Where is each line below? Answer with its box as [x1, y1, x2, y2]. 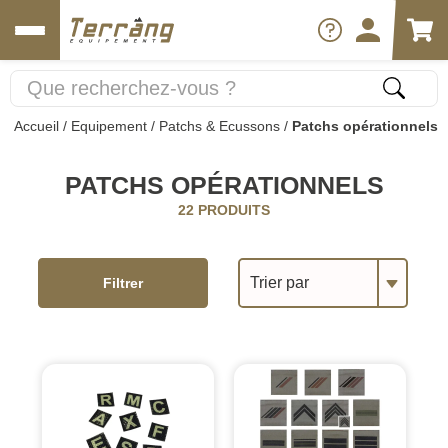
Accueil [14, 118, 59, 134]
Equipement [71, 118, 147, 134]
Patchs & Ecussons [159, 118, 280, 134]
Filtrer [103, 274, 144, 291]
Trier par [250, 273, 310, 291]
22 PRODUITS [178, 201, 270, 218]
